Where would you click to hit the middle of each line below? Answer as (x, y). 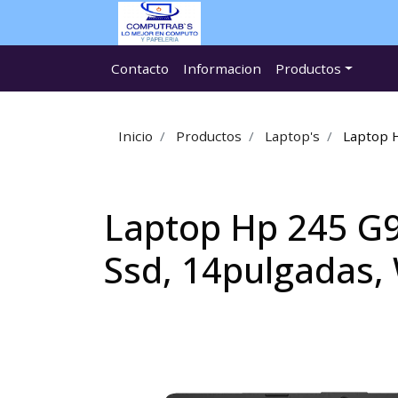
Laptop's (292, 136)
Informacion (222, 69)
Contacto (140, 69)
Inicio (135, 136)
